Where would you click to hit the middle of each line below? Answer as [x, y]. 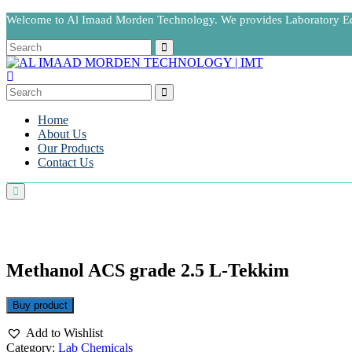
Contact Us [66, 162]
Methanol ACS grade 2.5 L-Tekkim [148, 271]
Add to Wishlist [64, 332]
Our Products [71, 148]
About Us [62, 134]
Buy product [40, 306]
